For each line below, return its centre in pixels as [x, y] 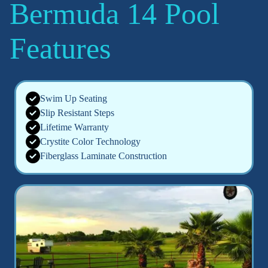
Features [60, 48]
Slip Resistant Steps [77, 112]
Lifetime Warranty [74, 127]
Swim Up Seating [74, 98]
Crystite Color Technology [90, 141]
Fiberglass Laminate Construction [103, 156]
